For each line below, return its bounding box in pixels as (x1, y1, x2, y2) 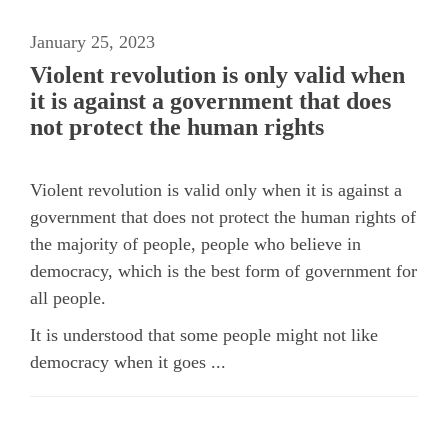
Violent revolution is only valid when (30, 61, 405, 88)
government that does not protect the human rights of (30, 206, 416, 227)
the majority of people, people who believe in (30, 233, 361, 254)
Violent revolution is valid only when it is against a (30, 179, 402, 200)
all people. (30, 287, 106, 308)
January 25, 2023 (30, 31, 155, 52)
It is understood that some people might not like (30, 324, 378, 345)
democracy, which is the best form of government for (30, 260, 417, 281)
